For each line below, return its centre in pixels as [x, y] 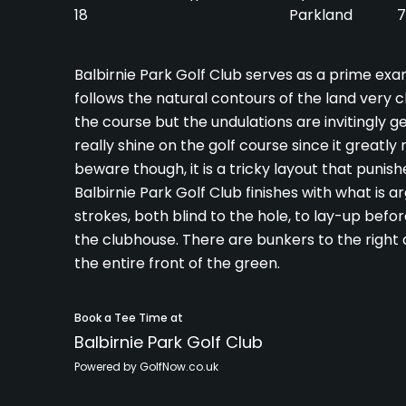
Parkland [321, 15]
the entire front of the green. [177, 264]
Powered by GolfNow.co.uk [146, 367]
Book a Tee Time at [129, 318]
